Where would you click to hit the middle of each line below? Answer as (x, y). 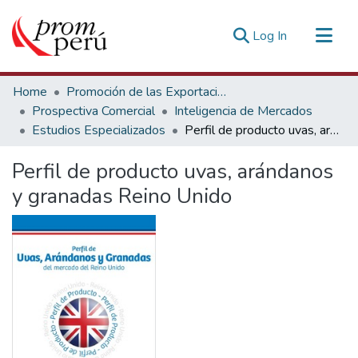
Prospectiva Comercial (93, 111)
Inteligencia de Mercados (243, 111)
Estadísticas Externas (73, 158)
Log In (270, 36)
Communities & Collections (86, 85)
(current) (310, 35)
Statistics (39, 136)
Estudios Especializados (99, 130)
